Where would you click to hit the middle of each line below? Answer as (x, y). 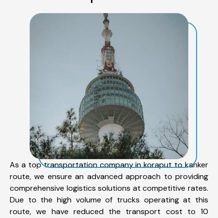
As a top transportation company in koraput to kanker (109, 164)
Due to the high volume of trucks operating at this (109, 200)
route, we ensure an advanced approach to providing (109, 176)
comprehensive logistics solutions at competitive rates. (109, 188)
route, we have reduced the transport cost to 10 (109, 211)
